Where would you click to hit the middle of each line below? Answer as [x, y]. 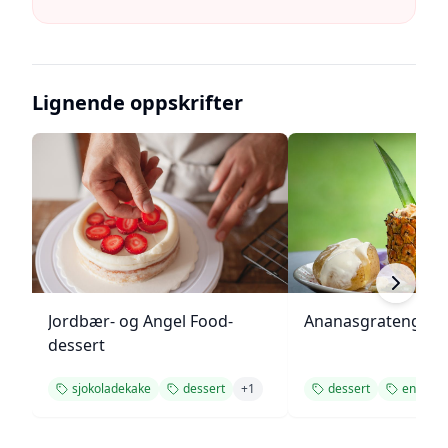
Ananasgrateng [362, 321]
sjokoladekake [111, 388]
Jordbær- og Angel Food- [140, 321]
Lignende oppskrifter [137, 102]
